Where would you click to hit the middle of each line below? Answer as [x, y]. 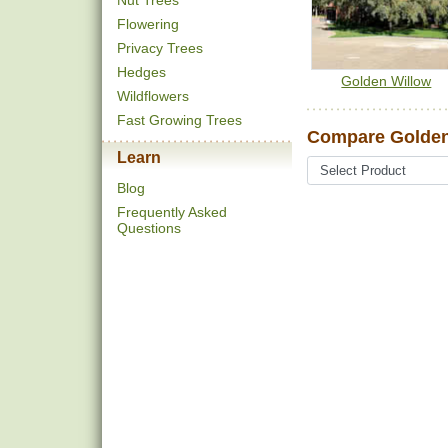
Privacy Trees [160, 48]
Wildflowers [153, 96]
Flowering [148, 24]
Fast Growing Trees [179, 120]
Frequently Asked [172, 212]
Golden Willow [386, 81]
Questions [149, 228]
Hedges [141, 72]
